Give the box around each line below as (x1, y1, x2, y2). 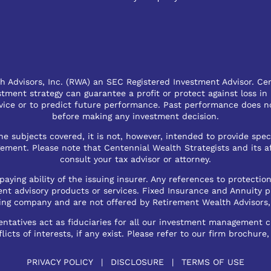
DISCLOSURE (111, 257, 164, 267)
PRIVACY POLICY (27, 257, 93, 267)
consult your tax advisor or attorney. (60, 154, 211, 165)
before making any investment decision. (52, 111, 219, 122)
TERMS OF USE (181, 257, 244, 267)
